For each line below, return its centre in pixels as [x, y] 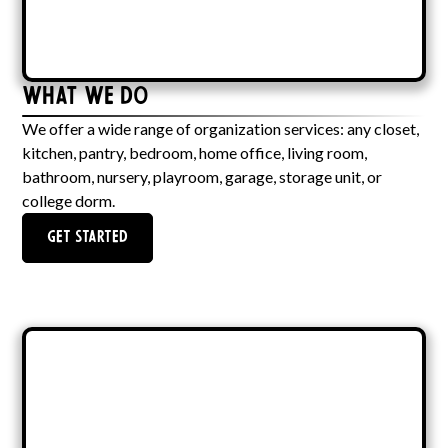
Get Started [88, 238]
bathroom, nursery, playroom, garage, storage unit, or [202, 177]
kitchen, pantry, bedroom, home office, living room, [195, 153]
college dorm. [69, 201]
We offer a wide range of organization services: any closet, [221, 129]
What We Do [86, 98]
